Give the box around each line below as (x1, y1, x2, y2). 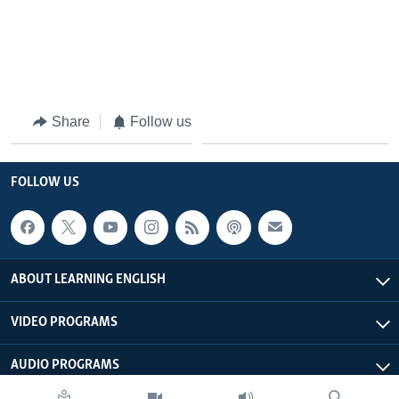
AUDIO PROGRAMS (11, 358, 119, 373)
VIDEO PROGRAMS (11, 315, 118, 330)
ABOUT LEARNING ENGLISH (11, 273, 166, 288)
